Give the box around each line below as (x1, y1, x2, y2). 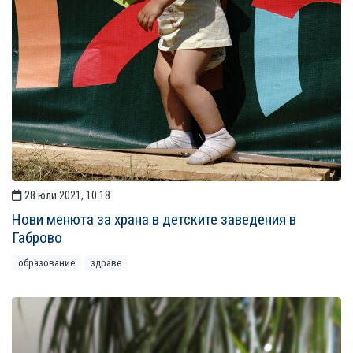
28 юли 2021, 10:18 (22, 189, 110, 203)
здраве (91, 257, 121, 269)
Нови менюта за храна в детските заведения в (12, 210, 296, 229)
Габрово (12, 229, 62, 247)
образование (18, 257, 75, 269)
